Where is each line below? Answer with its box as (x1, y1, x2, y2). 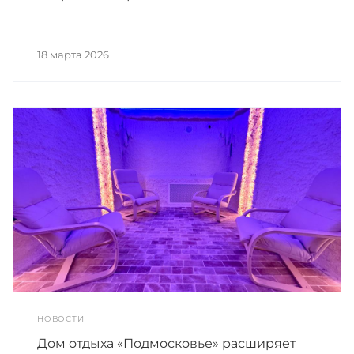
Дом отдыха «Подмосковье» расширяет (37, 335, 296, 351)
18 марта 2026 (37, 47, 109, 61)
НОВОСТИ (37, 313, 85, 324)
